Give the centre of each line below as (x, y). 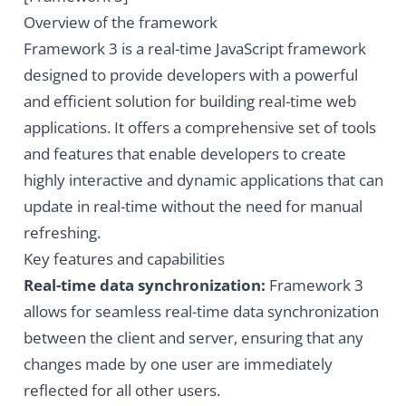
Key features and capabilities (124, 259)
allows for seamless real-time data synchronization (201, 312)
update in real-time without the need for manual (193, 207)
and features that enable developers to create (184, 154)
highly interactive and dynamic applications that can (203, 180)
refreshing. (62, 233)
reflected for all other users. (121, 391)
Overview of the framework (120, 23)
